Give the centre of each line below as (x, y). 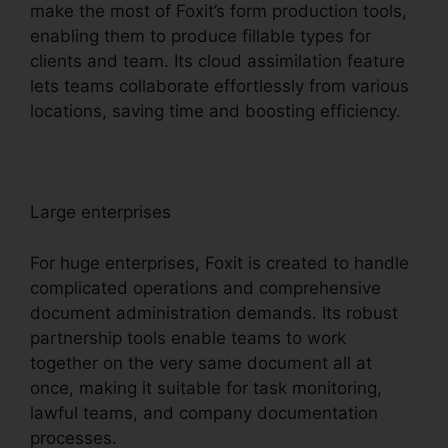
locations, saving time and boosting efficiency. (215, 111)
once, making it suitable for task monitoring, (206, 387)
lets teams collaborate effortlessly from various (219, 86)
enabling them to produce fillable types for (200, 36)
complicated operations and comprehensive (205, 287)
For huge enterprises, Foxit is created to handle (219, 262)
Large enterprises (100, 212)
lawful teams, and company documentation (204, 412)
